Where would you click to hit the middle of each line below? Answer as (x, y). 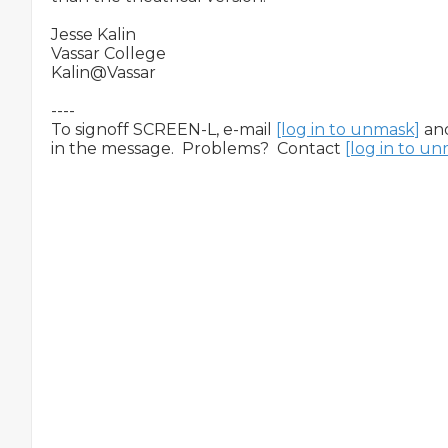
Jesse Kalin (93, 34)
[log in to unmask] (348, 129)
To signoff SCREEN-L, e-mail (163, 129)
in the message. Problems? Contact (198, 148)
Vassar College (108, 53)
